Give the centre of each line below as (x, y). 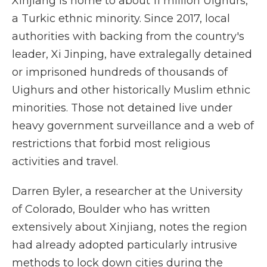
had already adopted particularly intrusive (125, 245)
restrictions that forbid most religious (111, 144)
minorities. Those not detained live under (122, 108)
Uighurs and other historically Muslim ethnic (131, 90)
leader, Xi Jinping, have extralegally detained (132, 54)
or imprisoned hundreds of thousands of (120, 72)
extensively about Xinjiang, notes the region (130, 227)
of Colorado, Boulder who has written (111, 209)
